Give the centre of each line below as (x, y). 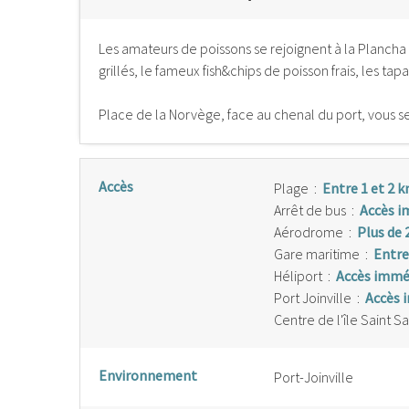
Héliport (298, 276)
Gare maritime (317, 254)
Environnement (148, 375)
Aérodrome (309, 232)
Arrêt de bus (310, 210)
